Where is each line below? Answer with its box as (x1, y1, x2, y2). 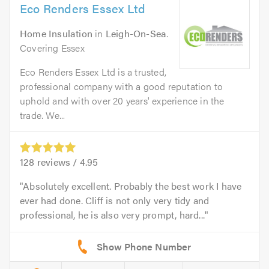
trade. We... (20, 108, 65, 122)
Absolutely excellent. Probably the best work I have (23, 179, 242, 193)
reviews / (34, 155, 80, 169)
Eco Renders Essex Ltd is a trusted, (20, 65, 166, 79)
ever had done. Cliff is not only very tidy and (20, 193, 210, 208)
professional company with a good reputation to (20, 79, 223, 93)
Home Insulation (20, 26, 92, 40)
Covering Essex (20, 41, 85, 55)
